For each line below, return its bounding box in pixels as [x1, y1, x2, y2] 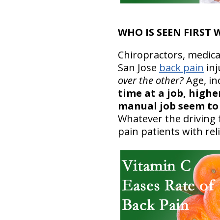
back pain [159, 60, 204, 74]
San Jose [117, 60, 159, 74]
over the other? [117, 73, 186, 87]
